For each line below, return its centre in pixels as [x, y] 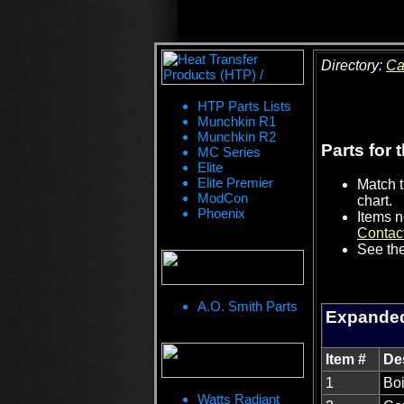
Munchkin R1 [237, 121]
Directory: [353, 65]
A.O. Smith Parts [248, 306]
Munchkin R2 [237, 137]
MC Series [229, 152]
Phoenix [221, 213]
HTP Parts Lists [244, 106]
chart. [375, 201]
